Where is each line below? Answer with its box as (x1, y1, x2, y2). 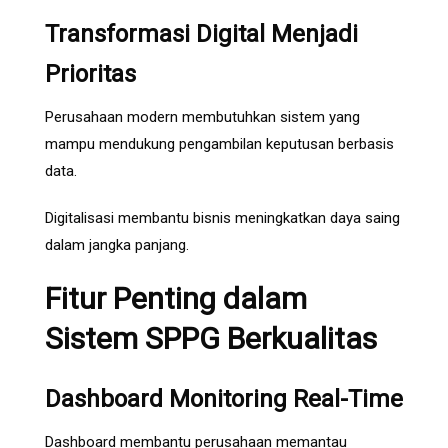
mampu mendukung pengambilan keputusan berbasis (45, 135, 394, 154)
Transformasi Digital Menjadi (45, 20, 358, 49)
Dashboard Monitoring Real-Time (45, 385, 403, 414)
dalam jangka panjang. (45, 236, 189, 255)
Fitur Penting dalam (45, 281, 307, 317)
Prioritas (45, 60, 136, 89)
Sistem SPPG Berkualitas (45, 321, 377, 357)
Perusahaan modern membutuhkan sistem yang (45, 108, 360, 127)
